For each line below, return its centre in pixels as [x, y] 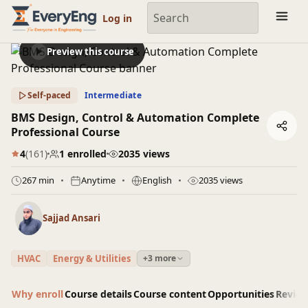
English [157, 180]
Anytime [98, 180]
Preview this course [90, 51]
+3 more [159, 258]
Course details [98, 294]
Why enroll [37, 294]
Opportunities [241, 294]
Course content [170, 294]
